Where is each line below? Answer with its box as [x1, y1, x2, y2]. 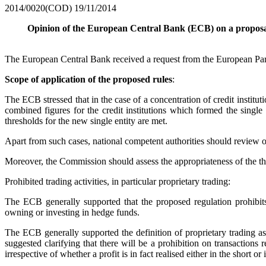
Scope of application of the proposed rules [5, 74, 172, 84]
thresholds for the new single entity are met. [5, 115, 167, 126]
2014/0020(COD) [5, 2, 72, 13]
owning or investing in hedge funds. [5, 207, 140, 217]
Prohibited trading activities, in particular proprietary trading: [5, 176, 230, 186]
